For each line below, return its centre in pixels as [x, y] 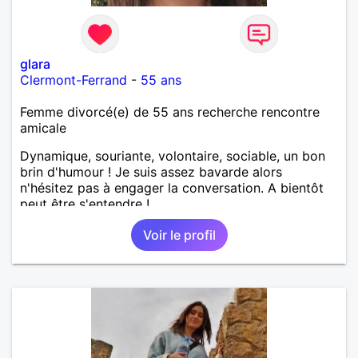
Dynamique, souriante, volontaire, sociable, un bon [173, 155]
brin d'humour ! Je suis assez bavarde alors [151, 171]
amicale [43, 127]
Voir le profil [179, 235]
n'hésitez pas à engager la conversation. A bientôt [172, 187]
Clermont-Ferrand [74, 80]
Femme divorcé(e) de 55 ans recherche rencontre [170, 111]
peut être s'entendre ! [85, 203]
